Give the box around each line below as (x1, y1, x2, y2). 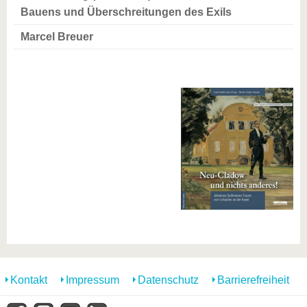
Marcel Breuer (21, 31, 93, 42)
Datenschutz (138, 274, 199, 286)
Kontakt (10, 274, 47, 286)
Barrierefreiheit (217, 274, 289, 286)
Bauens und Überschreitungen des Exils (21, 6, 232, 18)
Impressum (66, 274, 119, 286)
